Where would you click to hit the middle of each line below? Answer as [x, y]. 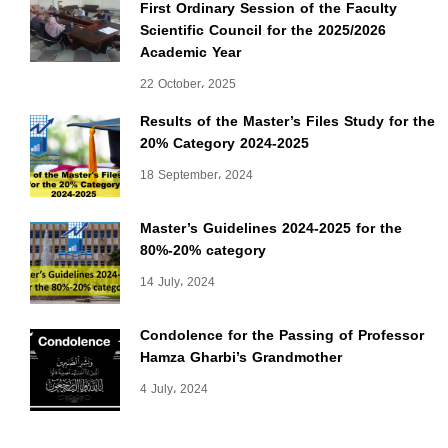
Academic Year [190, 53]
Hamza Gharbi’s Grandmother [241, 358]
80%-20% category [203, 251]
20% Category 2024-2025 [224, 144]
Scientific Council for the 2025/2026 [263, 31]
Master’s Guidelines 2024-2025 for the [271, 229]
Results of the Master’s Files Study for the [287, 122]
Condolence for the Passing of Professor [282, 336]
